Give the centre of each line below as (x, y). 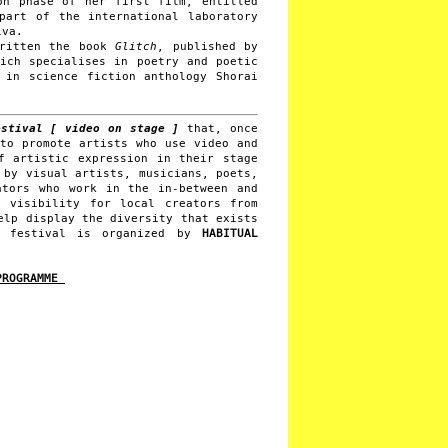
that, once (223, 128)
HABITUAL (230, 233)
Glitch (136, 46)
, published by (207, 46)
